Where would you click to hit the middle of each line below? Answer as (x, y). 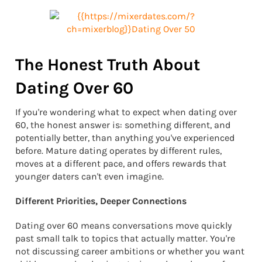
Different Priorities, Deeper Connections (101, 201)
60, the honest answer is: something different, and (123, 125)
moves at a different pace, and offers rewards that (121, 164)
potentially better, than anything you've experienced (125, 138)
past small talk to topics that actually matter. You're (125, 239)
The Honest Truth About (108, 65)
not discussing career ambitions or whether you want (130, 251)
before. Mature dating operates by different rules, (118, 151)
